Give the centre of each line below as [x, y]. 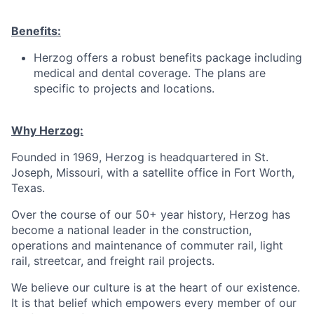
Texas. [28, 188]
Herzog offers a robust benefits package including [168, 58]
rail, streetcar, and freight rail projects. [113, 261]
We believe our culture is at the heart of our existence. [156, 288]
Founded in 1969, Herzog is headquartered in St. [140, 157]
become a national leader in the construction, [131, 230]
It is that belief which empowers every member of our [154, 303]
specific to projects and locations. [124, 89]
